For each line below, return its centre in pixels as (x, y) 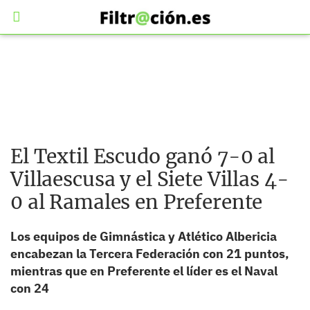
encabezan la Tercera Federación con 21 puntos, (150, 254)
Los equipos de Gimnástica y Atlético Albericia (144, 236)
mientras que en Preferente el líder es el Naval (144, 271)
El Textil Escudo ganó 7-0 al (143, 156)
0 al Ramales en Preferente (137, 202)
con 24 (30, 288)
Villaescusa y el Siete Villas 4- (150, 179)
